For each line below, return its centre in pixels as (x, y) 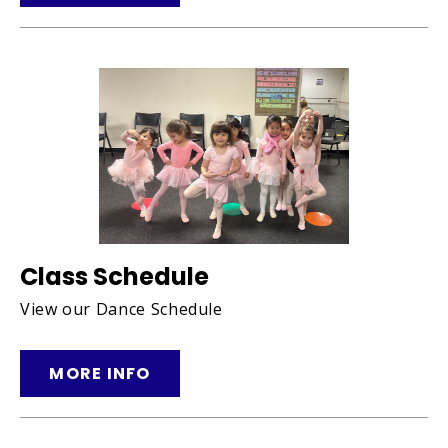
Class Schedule (114, 276)
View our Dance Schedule (121, 308)
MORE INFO (100, 373)
